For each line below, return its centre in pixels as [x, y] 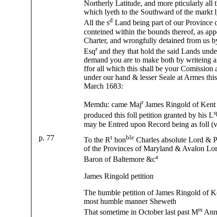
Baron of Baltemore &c [120, 159]
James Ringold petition [119, 176]
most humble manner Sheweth [130, 201]
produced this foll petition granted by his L [149, 115]
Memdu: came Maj [113, 105]
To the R [97, 140]
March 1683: [103, 86]
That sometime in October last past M [141, 212]
